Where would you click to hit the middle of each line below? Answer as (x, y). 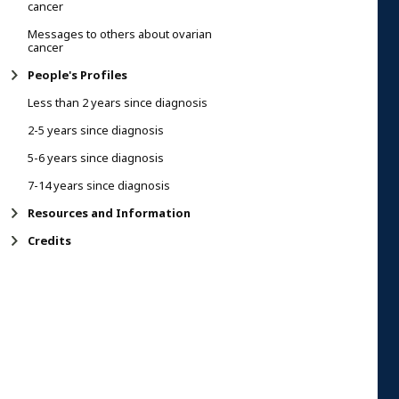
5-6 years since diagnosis (96, 158)
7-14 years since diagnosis (99, 185)
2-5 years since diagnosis (96, 130)
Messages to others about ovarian (120, 34)
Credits (49, 240)
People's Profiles (77, 75)
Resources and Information (109, 213)
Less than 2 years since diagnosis (118, 102)
